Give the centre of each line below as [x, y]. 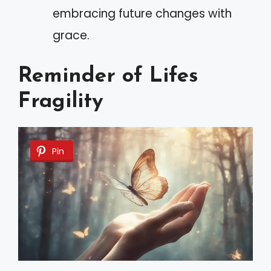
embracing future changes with [142, 14]
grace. [71, 36]
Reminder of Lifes [108, 76]
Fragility [61, 102]
